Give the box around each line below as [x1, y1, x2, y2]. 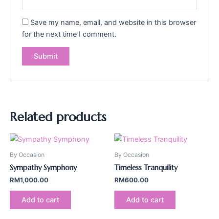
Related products [10, 109, 106, 125]
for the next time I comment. [22, 29, 117, 39]
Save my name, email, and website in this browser [30, 18, 197, 27]
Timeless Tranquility [114, 163, 177, 173]
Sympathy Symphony [10, 163, 77, 173]
